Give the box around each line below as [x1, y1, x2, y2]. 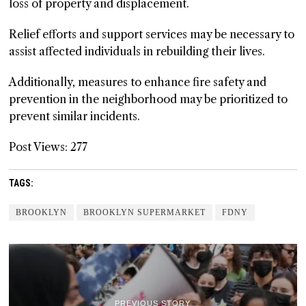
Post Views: [9, 140, 68, 154]
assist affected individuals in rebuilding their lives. [9, 44, 268, 59]
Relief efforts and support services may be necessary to [9, 27, 295, 42]
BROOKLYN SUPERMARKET [83, 208, 206, 218]
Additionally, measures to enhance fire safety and [9, 75, 267, 89]
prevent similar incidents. [9, 109, 141, 124]
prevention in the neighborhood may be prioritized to [9, 92, 288, 107]
